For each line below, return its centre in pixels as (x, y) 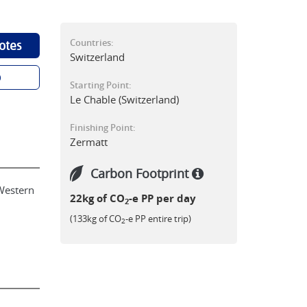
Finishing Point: (103, 127)
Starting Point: (101, 85)
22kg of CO (98, 198)
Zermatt (89, 142)
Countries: (92, 42)
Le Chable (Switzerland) (125, 99)
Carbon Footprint (142, 173)
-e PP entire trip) (159, 219)
